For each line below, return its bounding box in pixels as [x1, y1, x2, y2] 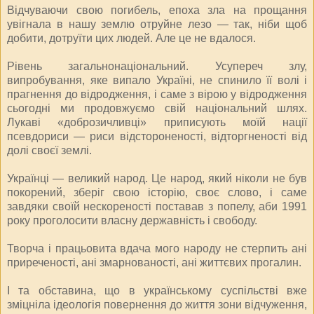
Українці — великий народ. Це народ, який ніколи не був [7, 172, 307, 184]
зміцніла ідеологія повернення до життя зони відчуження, [7, 298, 307, 310]
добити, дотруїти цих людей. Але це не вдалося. [7, 32, 256, 44]
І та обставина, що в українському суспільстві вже [7, 284, 307, 296]
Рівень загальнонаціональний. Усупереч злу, [7, 60, 307, 72]
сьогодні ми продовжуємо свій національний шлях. [7, 102, 307, 114]
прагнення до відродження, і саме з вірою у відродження [7, 88, 307, 100]
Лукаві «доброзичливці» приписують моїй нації [7, 116, 307, 128]
